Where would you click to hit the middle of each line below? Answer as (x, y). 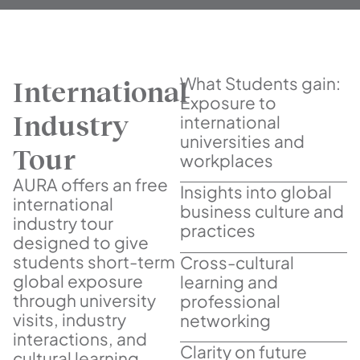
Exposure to (228, 102)
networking (225, 320)
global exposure (78, 280)
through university (84, 300)
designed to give (81, 242)
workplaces (227, 160)
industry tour (63, 223)
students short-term (94, 261)
